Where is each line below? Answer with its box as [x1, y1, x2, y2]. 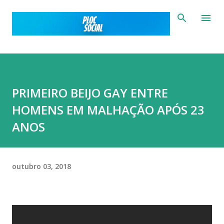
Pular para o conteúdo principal [59, 8, 165, 17]
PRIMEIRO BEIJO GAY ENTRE [12, 84, 168, 101]
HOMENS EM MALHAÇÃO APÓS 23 [12, 101, 204, 118]
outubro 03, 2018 [12, 161, 71, 171]
